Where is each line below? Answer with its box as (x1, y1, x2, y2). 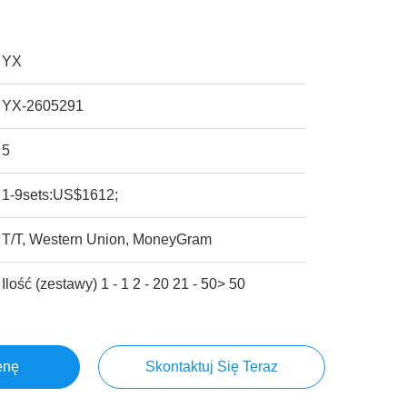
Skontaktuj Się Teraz (144, 359, 278, 374)
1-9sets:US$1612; (2, 187, 119, 203)
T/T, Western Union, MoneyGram (2, 232, 213, 247)
